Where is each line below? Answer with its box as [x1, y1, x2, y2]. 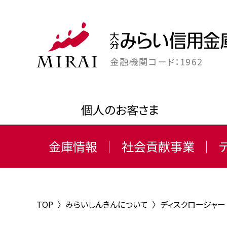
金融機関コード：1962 [110, 55, 203, 68]
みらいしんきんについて [65, 198, 148, 210]
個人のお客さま [81, 101, 159, 118]
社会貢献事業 [122, 137, 195, 155]
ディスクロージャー [160, 198, 225, 210]
